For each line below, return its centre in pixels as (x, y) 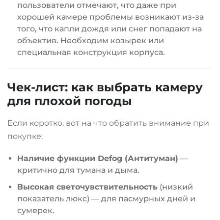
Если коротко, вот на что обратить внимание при (108, 123)
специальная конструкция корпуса (90, 53)
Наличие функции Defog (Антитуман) (98, 159)
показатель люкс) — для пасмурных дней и (106, 199)
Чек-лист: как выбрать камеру (105, 87)
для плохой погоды (70, 101)
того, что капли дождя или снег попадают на (110, 29)
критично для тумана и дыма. (78, 170)
